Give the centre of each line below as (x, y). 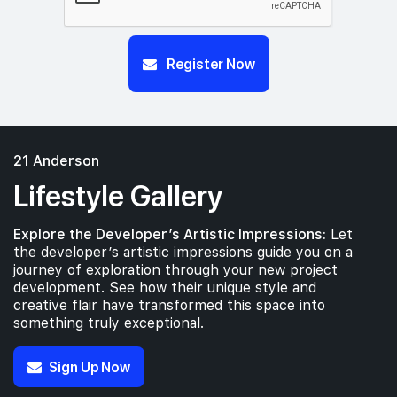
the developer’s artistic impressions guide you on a (183, 252)
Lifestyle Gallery (118, 195)
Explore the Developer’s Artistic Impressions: (170, 234)
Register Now (209, 63)
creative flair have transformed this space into (169, 305)
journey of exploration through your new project (175, 270)
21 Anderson (56, 161)
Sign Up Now (90, 366)
